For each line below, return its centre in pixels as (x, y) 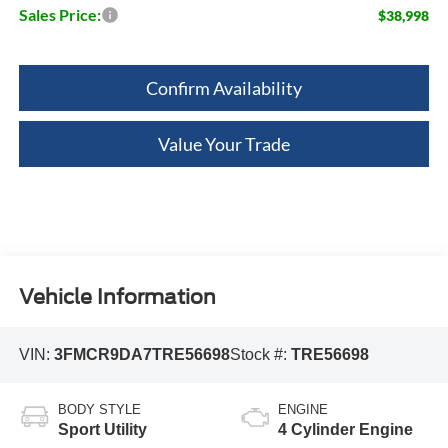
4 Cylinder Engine (345, 430)
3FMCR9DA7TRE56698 (141, 354)
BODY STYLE (99, 410)
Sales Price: (59, 14)
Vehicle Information (117, 297)
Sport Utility (102, 430)
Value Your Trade (224, 143)
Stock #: (260, 354)
